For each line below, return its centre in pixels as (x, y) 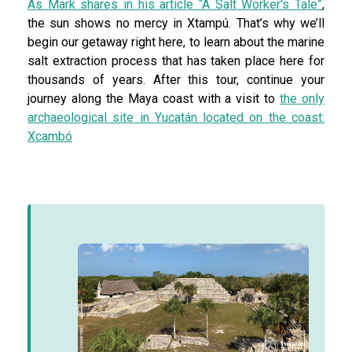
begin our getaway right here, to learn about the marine (176, 42)
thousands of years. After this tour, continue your (176, 80)
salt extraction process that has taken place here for (176, 61)
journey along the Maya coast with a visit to (154, 99)
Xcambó (50, 137)
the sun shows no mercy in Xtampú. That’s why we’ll (176, 24)
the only (302, 99)
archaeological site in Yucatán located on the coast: (176, 118)
